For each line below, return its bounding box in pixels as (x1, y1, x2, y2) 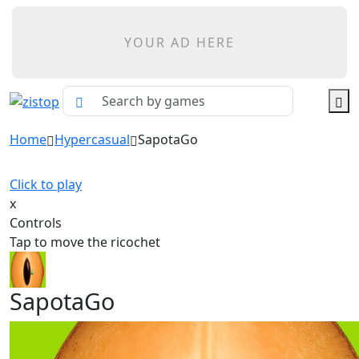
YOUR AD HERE (124, 34, 235, 51)
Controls (10, 214, 62, 232)
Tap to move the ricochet (10, 233, 160, 251)
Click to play (10, 175, 82, 193)
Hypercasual (54, 131, 130, 148)
